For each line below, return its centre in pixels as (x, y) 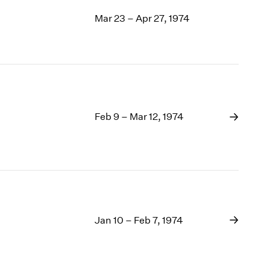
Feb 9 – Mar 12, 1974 (140, 117)
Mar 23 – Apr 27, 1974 (143, 18)
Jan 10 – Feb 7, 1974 (139, 220)
